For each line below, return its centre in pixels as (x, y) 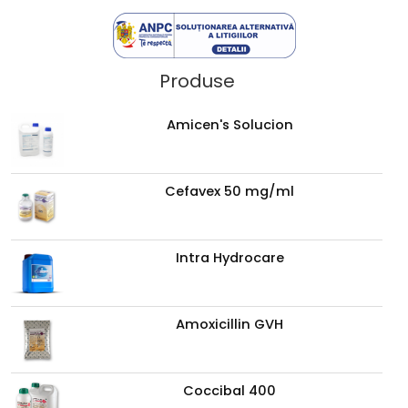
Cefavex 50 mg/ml (230, 191)
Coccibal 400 (230, 390)
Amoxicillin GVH (230, 324)
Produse (197, 82)
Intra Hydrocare (229, 257)
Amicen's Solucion (229, 124)
